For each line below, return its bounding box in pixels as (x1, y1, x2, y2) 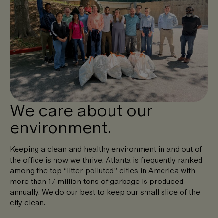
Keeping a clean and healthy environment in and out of (10, 143, 202, 155)
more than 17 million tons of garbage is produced (10, 175, 183, 187)
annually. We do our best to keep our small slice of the (10, 185, 200, 198)
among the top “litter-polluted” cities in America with (10, 164, 195, 176)
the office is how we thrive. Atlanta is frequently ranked (10, 153, 202, 165)
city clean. (10, 196, 45, 208)
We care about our (10, 97, 152, 123)
